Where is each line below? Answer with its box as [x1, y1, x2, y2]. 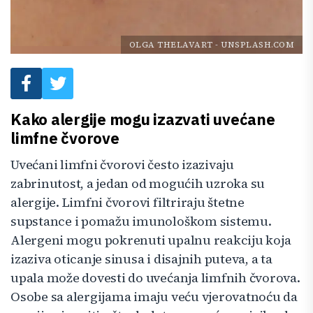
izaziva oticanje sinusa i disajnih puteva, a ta [10, 250, 272, 268]
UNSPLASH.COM [221, 39, 294, 50]
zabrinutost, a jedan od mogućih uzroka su [10, 175, 265, 193]
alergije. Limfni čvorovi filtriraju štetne [10, 194, 245, 212]
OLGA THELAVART [129, 39, 213, 50]
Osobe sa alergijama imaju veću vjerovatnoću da [10, 288, 298, 306]
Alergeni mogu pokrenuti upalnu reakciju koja [10, 231, 291, 249]
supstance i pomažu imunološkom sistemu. [10, 212, 272, 231]
